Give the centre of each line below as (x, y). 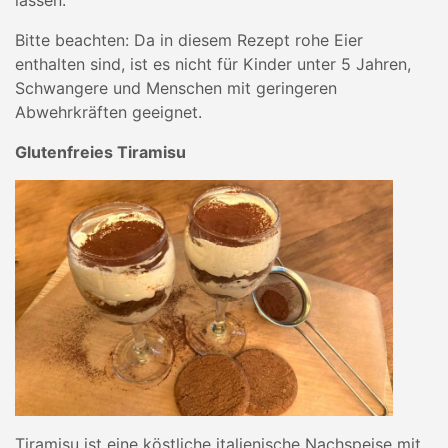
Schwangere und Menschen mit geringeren (176, 88)
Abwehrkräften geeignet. (108, 112)
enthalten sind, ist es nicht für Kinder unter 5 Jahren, (213, 64)
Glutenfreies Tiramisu (100, 152)
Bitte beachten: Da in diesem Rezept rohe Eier (189, 40)
